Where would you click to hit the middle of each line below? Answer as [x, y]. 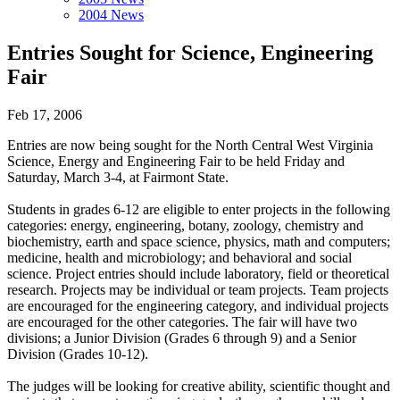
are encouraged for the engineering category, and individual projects [198, 305]
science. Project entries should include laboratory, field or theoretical [198, 273]
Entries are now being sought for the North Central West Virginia [190, 145]
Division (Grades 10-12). [78, 354]
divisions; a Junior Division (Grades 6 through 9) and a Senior [182, 337]
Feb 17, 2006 [45, 114]
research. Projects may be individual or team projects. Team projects [198, 289]
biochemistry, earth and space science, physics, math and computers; [199, 241]
